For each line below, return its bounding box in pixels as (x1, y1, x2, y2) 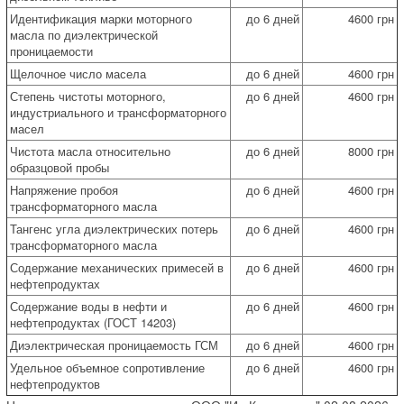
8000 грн (348, 142, 394, 160)
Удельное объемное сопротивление (10, 358, 205, 376)
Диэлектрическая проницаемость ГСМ (10, 335, 218, 353)
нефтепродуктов (10, 374, 100, 392)
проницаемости (10, 41, 93, 60)
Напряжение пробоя (10, 180, 118, 198)
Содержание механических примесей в (10, 258, 224, 276)
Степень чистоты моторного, (10, 87, 166, 105)
